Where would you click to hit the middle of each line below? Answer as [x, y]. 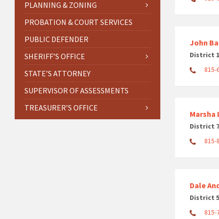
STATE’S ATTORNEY [57, 73]
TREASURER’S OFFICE [61, 107]
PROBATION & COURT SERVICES [78, 22]
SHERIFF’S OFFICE [55, 56]
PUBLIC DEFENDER [56, 39]
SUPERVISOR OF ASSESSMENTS [77, 90]
